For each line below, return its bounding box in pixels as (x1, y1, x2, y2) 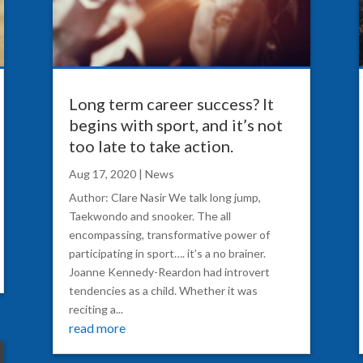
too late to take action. (68, 135, 233, 156)
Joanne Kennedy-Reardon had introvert (68, 264, 270, 279)
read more (68, 319, 126, 335)
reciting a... (68, 301, 123, 316)
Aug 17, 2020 (68, 166, 136, 181)
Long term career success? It (68, 93, 274, 113)
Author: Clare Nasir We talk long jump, (68, 190, 261, 204)
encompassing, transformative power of (68, 227, 270, 241)
